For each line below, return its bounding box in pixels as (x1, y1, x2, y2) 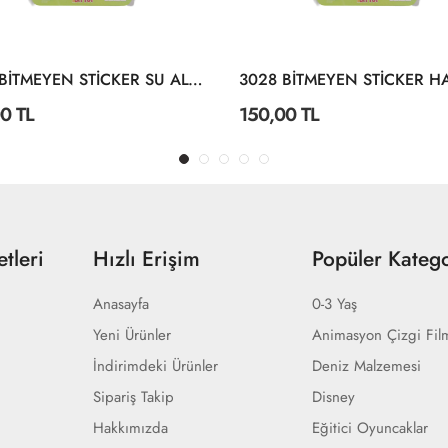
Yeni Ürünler (92, 324, 171, 346)
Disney (312, 386, 356, 408)
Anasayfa (92, 293, 149, 315)
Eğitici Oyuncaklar (312, 417, 429, 439)
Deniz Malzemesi (312, 355, 422, 377)
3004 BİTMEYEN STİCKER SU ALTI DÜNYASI (188, 68, 203, 91)
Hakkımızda (92, 417, 168, 439)
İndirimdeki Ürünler (92, 355, 218, 377)
